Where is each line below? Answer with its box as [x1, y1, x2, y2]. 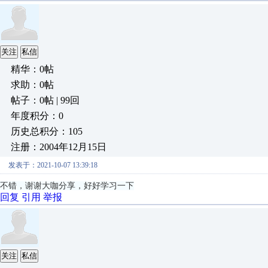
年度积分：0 [11, 110, 63, 121]
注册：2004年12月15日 [11, 141, 106, 152]
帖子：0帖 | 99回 [11, 95, 80, 105]
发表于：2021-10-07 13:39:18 [8, 160, 98, 169]
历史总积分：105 [11, 126, 83, 136]
